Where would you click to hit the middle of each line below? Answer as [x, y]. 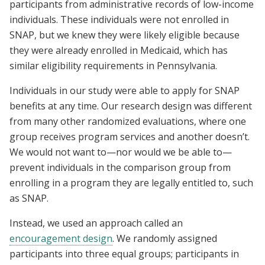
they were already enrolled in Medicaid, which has [119, 50]
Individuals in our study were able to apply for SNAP [125, 90]
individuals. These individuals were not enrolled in [119, 19]
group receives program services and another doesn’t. [130, 136]
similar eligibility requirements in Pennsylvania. [113, 65]
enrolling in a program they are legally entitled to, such [131, 182]
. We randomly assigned [165, 238]
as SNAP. [29, 198]
